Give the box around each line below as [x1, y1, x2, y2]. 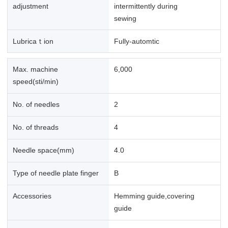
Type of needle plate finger [12, 169, 99, 178]
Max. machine [12, 65, 58, 74]
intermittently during [114, 2, 178, 10]
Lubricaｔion [12, 37, 53, 45]
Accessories [12, 192, 51, 201]
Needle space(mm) [12, 146, 74, 155]
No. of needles [12, 100, 60, 109]
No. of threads [12, 123, 59, 132]
